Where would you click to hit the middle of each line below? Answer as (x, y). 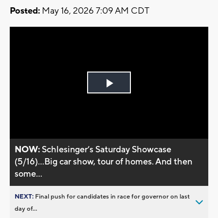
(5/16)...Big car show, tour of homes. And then (104, 162)
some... (29, 174)
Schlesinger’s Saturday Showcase (107, 149)
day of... (26, 209)
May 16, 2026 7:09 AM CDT (95, 11)
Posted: (25, 11)
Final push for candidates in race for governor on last (112, 196)
